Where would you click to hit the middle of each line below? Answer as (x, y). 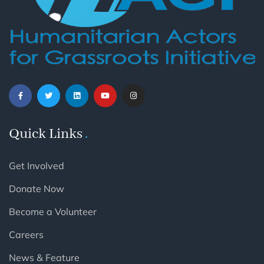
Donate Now (37, 188)
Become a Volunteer (53, 211)
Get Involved (37, 165)
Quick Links (46, 134)
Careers (26, 234)
